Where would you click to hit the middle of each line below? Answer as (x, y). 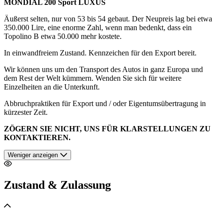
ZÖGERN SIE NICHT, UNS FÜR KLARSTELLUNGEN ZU (107, 128)
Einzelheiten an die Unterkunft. (52, 87)
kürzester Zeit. (26, 112)
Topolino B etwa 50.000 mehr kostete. (63, 36)
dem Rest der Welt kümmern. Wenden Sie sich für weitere (93, 78)
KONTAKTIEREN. (37, 137)
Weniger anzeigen (33, 155)
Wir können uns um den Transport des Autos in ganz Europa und (103, 69)
